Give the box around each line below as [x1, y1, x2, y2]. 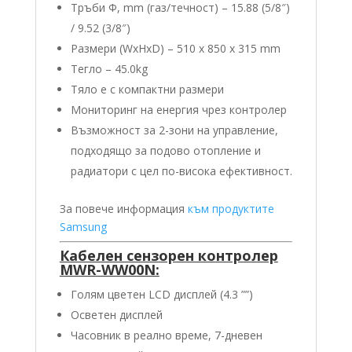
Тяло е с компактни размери [70, 81, 224, 97]
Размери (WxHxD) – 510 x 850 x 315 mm [70, 40, 280, 56]
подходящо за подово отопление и [70, 142, 261, 158]
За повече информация [59, 200, 188, 216]
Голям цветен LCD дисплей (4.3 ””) [70, 286, 253, 302]
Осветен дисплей [70, 306, 163, 322]
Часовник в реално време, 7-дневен [70, 327, 262, 343]
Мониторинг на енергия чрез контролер [70, 101, 287, 117]
